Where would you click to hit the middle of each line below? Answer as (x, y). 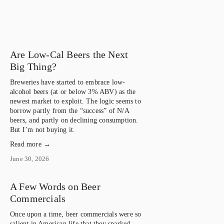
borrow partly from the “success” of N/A (69, 110)
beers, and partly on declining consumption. (74, 120)
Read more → (30, 144)
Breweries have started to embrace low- (68, 82)
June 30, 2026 (30, 158)
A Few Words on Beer (55, 186)
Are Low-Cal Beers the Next (69, 54)
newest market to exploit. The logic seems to (75, 101)
